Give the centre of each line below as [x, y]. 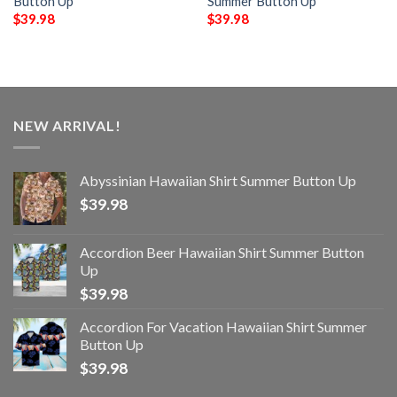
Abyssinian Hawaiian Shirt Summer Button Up [218, 180]
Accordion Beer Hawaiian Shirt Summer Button [222, 252]
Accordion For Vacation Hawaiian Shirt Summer [223, 326]
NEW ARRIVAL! [67, 126]
